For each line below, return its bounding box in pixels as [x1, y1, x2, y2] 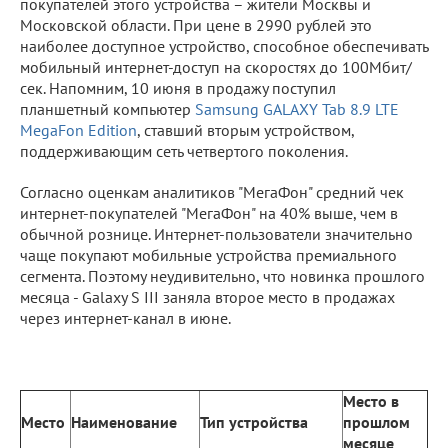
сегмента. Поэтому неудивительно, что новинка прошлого [20, 265, 425, 286]
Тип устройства [200, 411, 308, 432]
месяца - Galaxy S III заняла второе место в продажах [20, 286, 395, 307]
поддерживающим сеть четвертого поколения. [20, 140, 348, 161]
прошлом [343, 411, 410, 432]
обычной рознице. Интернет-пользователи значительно [20, 223, 413, 244]
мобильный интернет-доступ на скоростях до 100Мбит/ [20, 56, 412, 77]
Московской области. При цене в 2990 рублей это [20, 14, 372, 35]
